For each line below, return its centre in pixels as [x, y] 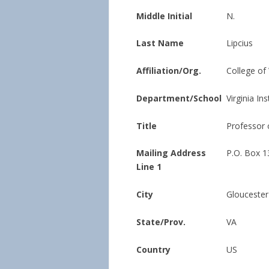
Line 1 [149, 167]
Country [153, 249]
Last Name [160, 43]
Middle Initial [164, 16]
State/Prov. [161, 222]
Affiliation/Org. [169, 71]
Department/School [179, 98]
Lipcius [240, 43]
